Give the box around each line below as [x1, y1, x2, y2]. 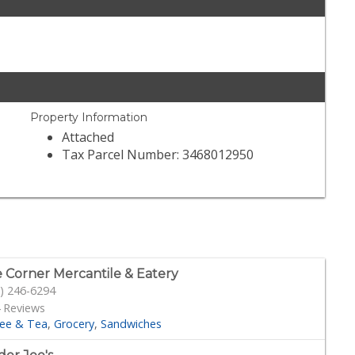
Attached [62, 128, 115, 147]
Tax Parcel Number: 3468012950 [62, 146, 254, 164]
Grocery [54, 315, 95, 331]
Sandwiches [101, 315, 162, 331]
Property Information [30, 110, 148, 125]
